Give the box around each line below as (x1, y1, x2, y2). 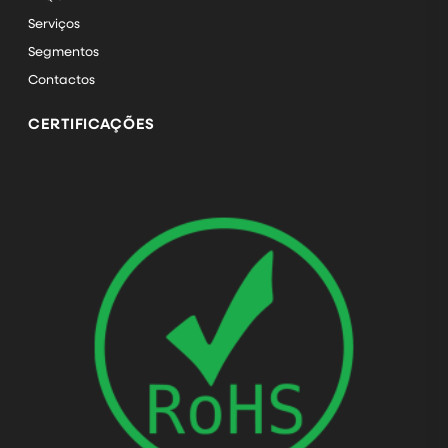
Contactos (28, 70, 95, 88)
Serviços (28, 14, 80, 32)
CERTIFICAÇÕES (28, 113, 155, 134)
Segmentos (28, 42, 99, 60)
